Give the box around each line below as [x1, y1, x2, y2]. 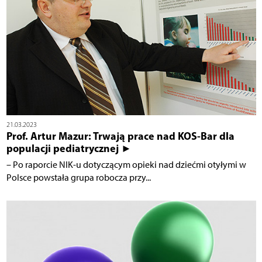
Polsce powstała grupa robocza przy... [6, 172, 151, 184]
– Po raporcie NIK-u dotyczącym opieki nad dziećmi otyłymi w [6, 159, 246, 171]
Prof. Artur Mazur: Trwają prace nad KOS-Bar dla [6, 129, 235, 143]
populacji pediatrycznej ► [6, 142, 132, 156]
